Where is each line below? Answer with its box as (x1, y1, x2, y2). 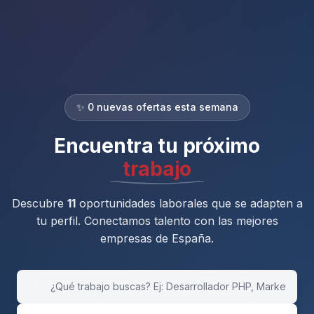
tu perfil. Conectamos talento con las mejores (36, 214, 278, 228)
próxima (182, 134, 260, 158)
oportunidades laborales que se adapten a (75, 196, 303, 210)
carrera (121, 151, 193, 175)
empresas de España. (100, 231, 214, 245)
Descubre (11, 196, 67, 210)
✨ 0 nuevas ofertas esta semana (76, 101, 238, 113)
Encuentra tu (54, 134, 183, 158)
